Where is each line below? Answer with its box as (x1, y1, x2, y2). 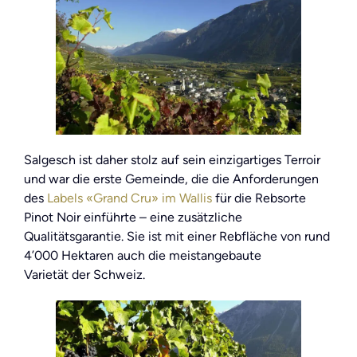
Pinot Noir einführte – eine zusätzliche (24, 210, 242, 226)
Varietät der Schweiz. (24, 267, 145, 283)
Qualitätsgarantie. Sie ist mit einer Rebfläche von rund (24, 229, 330, 245)
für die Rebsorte (212, 190, 306, 206)
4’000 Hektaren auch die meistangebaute (24, 248, 261, 264)
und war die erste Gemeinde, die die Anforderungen (24, 171, 319, 187)
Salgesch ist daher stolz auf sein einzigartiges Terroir (24, 152, 320, 168)
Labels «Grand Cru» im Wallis (47, 190, 212, 206)
